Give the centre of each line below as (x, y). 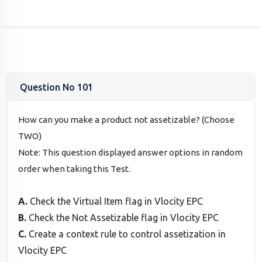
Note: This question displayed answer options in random (131, 153)
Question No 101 (56, 87)
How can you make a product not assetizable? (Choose (127, 120)
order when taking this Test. (75, 169)
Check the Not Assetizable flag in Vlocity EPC (124, 218)
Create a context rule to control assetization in (127, 234)
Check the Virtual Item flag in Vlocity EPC (117, 201)
